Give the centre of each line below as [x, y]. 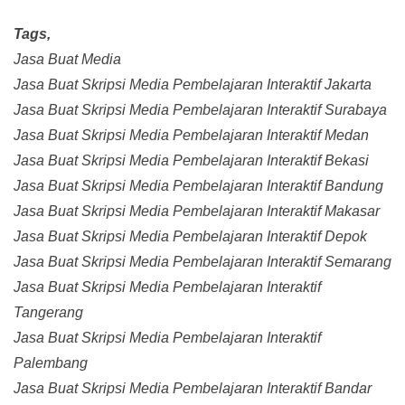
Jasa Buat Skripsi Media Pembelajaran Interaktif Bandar [193, 389]
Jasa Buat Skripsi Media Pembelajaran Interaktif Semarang [202, 262]
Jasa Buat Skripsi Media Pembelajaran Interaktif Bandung [198, 186]
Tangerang [48, 313]
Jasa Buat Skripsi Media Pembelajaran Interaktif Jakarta [193, 85]
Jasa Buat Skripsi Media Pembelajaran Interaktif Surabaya [200, 110]
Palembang [51, 363]
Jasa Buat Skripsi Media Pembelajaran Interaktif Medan [191, 136]
